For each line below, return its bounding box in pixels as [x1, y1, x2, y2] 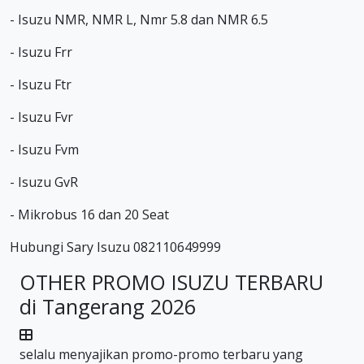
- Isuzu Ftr [10, 76, 71, 93]
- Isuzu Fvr [10, 108, 73, 126]
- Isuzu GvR [10, 173, 78, 191]
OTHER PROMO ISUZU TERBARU [19, 268, 323, 296]
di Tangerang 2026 [19, 292, 196, 320]
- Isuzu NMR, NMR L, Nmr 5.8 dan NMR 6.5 [10, 11, 268, 28]
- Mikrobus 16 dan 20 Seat [10, 206, 169, 223]
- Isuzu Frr [10, 43, 72, 61]
